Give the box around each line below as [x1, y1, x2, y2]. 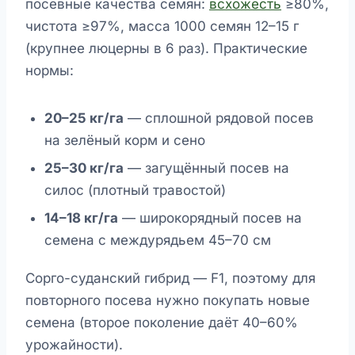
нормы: [25, 63, 74, 79]
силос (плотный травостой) [44, 182, 226, 199]
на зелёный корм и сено [44, 132, 205, 149]
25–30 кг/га [44, 160, 124, 177]
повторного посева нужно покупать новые [25, 292, 310, 309]
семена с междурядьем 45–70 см [44, 231, 271, 248]
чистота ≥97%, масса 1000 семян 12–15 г [25, 18, 299, 35]
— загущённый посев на [124, 160, 289, 177]
